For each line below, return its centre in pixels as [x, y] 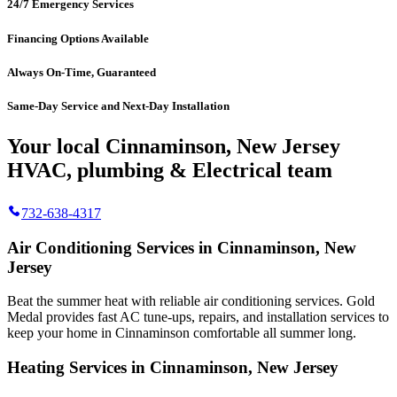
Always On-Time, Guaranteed [82, 72]
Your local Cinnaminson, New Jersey [174, 146]
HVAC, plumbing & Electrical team [170, 170]
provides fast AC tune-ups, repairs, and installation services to [216, 317]
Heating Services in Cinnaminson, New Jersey [173, 368]
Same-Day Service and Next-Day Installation [118, 105]
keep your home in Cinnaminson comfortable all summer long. [182, 333]
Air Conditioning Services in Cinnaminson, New [182, 247]
